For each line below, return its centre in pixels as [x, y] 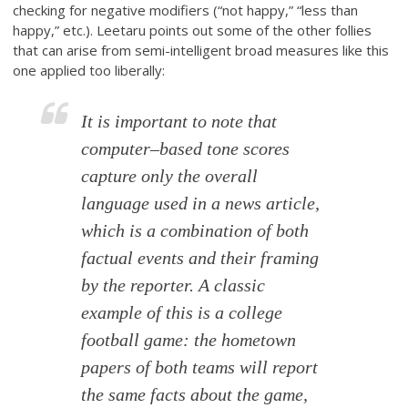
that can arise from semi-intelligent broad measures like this [201, 51]
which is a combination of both [195, 231]
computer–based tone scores [186, 149]
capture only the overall [170, 176]
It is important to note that [179, 122]
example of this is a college [182, 313]
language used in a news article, [201, 204]
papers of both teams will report [200, 367]
